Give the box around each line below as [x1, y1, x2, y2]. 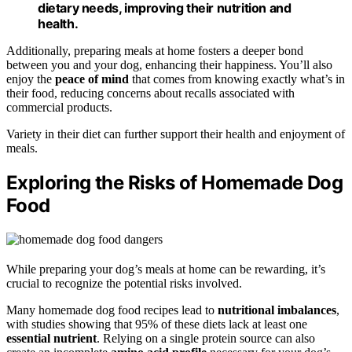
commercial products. [6, 100, 112, 114]
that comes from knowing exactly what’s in [129, 71, 345, 86]
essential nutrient [6, 331, 97, 345]
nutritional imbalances [218, 302, 336, 317]
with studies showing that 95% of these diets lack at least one [6, 317, 307, 331]
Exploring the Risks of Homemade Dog [6, 170, 343, 194]
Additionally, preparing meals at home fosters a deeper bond [6, 43, 303, 57]
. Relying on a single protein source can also [97, 331, 315, 345]
